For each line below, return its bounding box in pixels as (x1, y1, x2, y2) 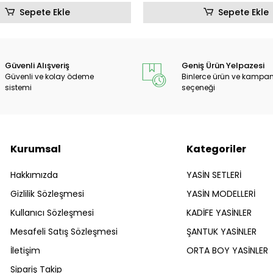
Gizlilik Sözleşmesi (10, 188, 84, 200)
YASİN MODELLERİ (186, 188, 256, 200)
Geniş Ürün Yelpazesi (182, 60, 265, 72)
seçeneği (182, 82, 216, 93)
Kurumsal (10, 142, 61, 157)
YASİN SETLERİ (186, 169, 242, 182)
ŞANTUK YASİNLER (186, 225, 257, 238)
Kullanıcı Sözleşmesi (10, 207, 94, 219)
